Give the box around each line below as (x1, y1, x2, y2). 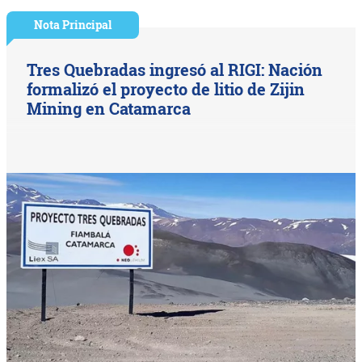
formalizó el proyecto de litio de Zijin (27, 78, 305, 100)
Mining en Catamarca (27, 98, 192, 120)
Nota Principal (34, 17, 112, 33)
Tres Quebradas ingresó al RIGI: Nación (27, 59, 323, 81)
